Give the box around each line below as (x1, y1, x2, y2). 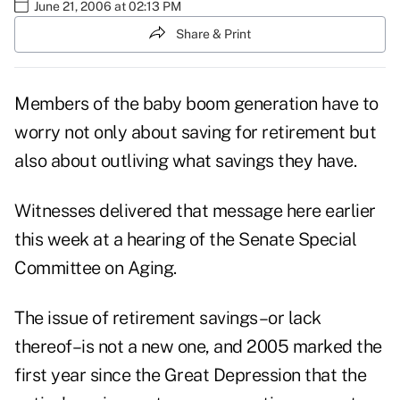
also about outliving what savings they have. (14, 150, 356, 172)
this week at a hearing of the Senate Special (14, 229, 356, 251)
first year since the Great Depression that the (14, 364, 366, 387)
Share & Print (176, 26, 251, 41)
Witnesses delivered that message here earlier (14, 200, 376, 222)
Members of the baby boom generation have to (14, 93, 379, 115)
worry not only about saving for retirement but (14, 121, 376, 144)
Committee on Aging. (14, 257, 177, 279)
